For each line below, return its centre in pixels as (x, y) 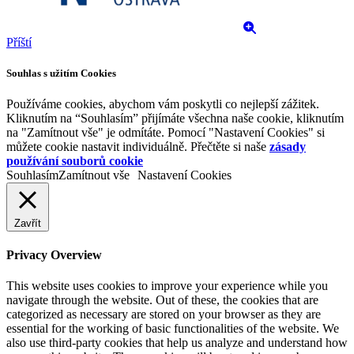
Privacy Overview (54, 255)
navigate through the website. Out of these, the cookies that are (162, 300)
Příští (19, 42)
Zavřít (28, 223)
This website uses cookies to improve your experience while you (167, 286)
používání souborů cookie (75, 160)
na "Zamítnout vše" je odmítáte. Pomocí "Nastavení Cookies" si (166, 132)
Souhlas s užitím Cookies (61, 73)
